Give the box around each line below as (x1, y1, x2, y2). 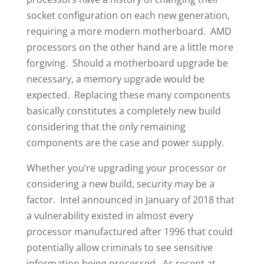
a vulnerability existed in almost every (26, 209, 193, 222)
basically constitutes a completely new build (26, 104, 221, 117)
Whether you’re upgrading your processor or (26, 161, 227, 174)
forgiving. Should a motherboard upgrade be (26, 56, 228, 70)
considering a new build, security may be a (26, 177, 214, 190)
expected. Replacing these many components (26, 88, 230, 101)
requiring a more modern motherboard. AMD (26, 24, 232, 38)
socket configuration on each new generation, (26, 8, 230, 22)
